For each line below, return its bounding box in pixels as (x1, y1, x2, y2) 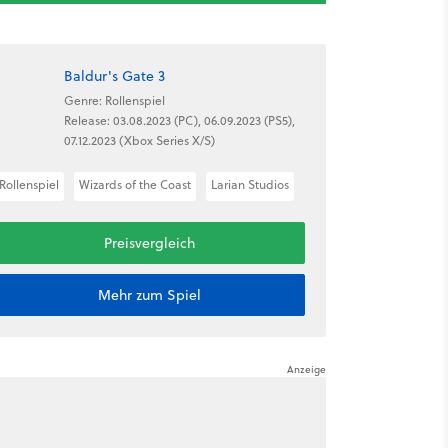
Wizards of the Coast (78, 176, 191, 193)
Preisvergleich (103, 233, 195, 253)
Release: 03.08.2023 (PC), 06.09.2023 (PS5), (63, 111, 295, 129)
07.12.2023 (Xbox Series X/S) (63, 131, 215, 149)
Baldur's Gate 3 (63, 65, 165, 86)
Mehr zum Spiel (97, 285, 201, 305)
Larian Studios (210, 176, 289, 193)
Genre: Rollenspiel (63, 91, 165, 109)
